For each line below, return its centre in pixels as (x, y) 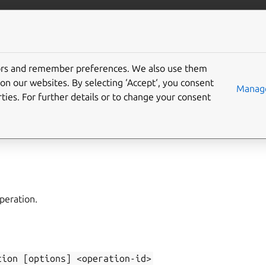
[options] (47, 258)
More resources (151, 17)
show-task (56, 128)
